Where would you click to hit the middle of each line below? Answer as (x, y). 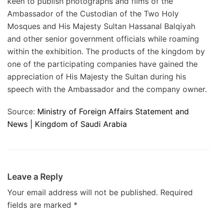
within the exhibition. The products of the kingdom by (106, 51)
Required (177, 192)
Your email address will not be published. (83, 192)
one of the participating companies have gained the (102, 64)
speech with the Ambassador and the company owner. (107, 89)
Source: (22, 111)
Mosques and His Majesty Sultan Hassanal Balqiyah (101, 26)
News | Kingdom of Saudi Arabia (67, 124)
